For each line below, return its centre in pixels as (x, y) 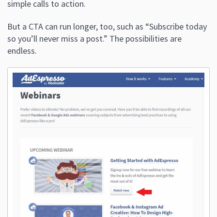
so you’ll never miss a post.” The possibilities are (94, 39)
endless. (22, 51)
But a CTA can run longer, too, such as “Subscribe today (107, 27)
